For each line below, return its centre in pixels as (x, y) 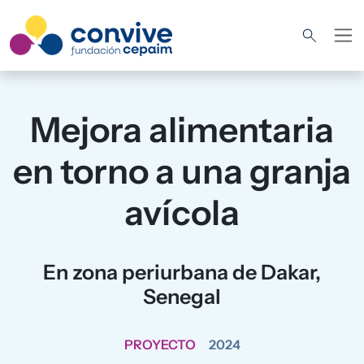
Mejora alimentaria (182, 130)
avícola (182, 213)
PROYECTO (160, 344)
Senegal (182, 297)
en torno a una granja (182, 171)
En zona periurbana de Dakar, (182, 272)
